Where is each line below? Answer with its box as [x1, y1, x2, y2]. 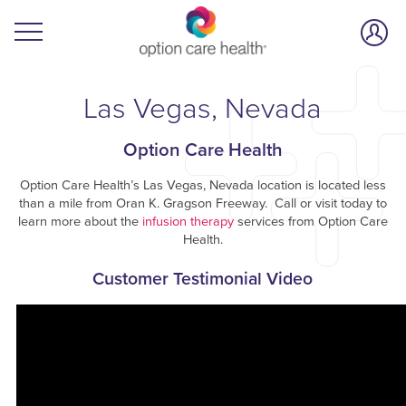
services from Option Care [233, 213, 388, 229]
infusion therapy [141, 213, 234, 229]
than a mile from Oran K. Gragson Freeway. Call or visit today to [18, 195, 387, 211]
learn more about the [17, 213, 142, 229]
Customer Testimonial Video [92, 267, 314, 290]
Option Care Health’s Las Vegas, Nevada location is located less [19, 177, 386, 193]
